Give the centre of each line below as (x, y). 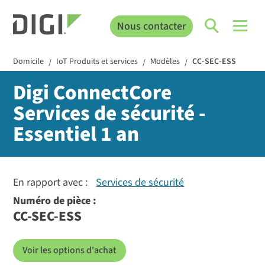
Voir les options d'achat (70, 251)
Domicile (29, 62)
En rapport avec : (52, 183)
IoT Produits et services (97, 62)
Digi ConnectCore (93, 93)
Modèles (165, 62)
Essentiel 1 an (76, 135)
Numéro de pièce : (55, 201)
